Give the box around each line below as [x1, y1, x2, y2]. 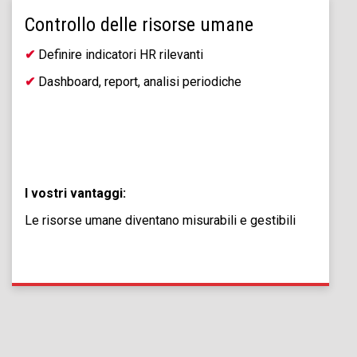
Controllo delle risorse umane [25, 14, 253, 36]
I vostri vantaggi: [25, 186, 126, 201]
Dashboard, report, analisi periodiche [35, 74, 241, 89]
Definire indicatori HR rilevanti [35, 47, 203, 62]
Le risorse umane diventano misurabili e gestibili [25, 213, 296, 228]
